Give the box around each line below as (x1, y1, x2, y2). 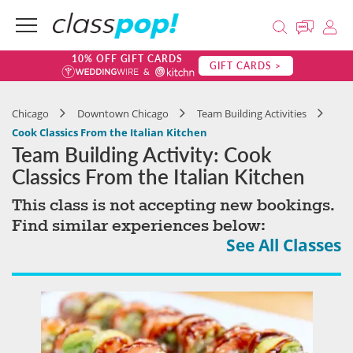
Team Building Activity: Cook (12, 139, 272, 169)
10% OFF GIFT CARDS (71, 52, 184, 65)
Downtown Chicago (77, 106, 169, 121)
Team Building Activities (197, 106, 307, 121)
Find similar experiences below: (12, 215, 266, 237)
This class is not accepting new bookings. (12, 195, 335, 217)
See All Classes (226, 234, 341, 256)
